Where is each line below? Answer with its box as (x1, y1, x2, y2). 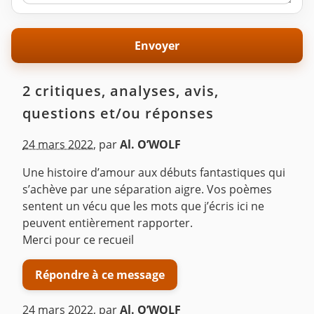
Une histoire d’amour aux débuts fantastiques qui (22, 165, 285, 181)
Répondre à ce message (35, 266, 165, 282)
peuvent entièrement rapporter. (22, 215, 193, 231)
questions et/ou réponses (22, 104, 214, 123)
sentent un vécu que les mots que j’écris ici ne (22, 198, 264, 214)
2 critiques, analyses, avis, (22, 81, 219, 101)
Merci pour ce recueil (22, 232, 134, 248)
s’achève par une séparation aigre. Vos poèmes (22, 182, 272, 198)
